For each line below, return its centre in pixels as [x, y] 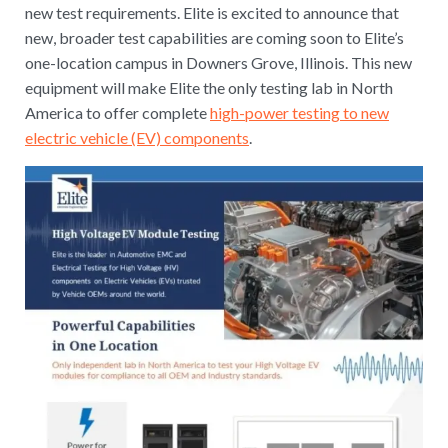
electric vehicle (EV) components [137, 137]
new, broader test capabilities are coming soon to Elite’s [214, 37]
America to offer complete [117, 112]
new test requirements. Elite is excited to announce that [212, 12]
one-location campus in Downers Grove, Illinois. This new [218, 62]
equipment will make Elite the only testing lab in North [209, 87]
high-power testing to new [299, 112]
